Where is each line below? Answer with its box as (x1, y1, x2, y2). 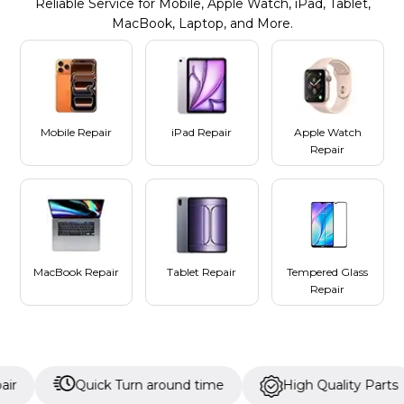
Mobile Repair (41, 125, 113, 140)
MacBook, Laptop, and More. (112, 15, 293, 32)
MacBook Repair (33, 264, 120, 279)
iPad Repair (171, 125, 233, 140)
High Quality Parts (232, 376, 348, 393)
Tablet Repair (167, 264, 237, 279)
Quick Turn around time (24, 376, 174, 393)
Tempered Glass (287, 264, 369, 279)
